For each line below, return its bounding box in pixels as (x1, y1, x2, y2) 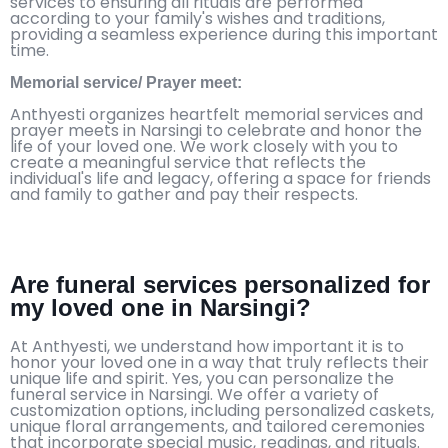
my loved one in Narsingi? (10, 293, 311, 321)
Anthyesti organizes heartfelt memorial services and (10, 102, 423, 126)
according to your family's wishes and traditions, (10, 6, 385, 30)
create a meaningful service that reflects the (10, 150, 366, 174)
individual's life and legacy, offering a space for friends (10, 166, 431, 190)
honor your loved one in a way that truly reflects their (10, 350, 429, 374)
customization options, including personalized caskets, (10, 398, 434, 422)
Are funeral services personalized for (10, 270, 430, 298)
